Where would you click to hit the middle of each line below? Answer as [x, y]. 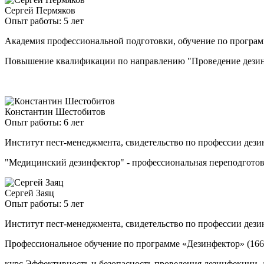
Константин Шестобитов [55, 112]
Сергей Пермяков [40, 11]
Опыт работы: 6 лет [44, 123]
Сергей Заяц [29, 193]
